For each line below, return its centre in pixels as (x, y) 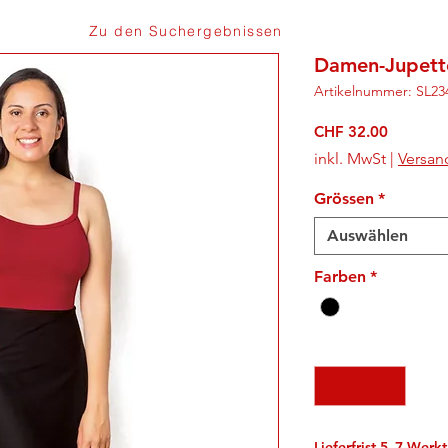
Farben (340, 276)
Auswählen (367, 235)
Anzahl (339, 348)
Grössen (344, 198)
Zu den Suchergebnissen (186, 31)
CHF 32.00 (351, 131)
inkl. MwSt (350, 158)
